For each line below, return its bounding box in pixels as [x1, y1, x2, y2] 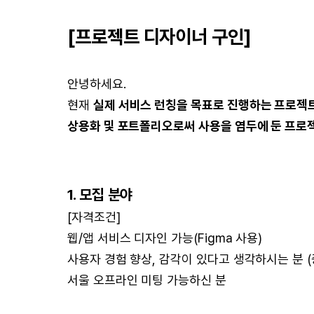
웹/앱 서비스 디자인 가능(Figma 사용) [67, 231, 263, 245]
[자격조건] [67, 210, 121, 224]
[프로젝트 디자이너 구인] [67, 25, 252, 48]
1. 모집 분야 [67, 186, 133, 203]
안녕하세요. [67, 76, 126, 91]
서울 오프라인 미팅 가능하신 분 [67, 273, 226, 287]
